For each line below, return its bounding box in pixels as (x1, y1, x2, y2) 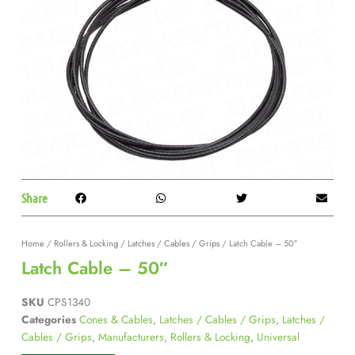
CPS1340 (47, 294, 90, 311)
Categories (21, 311, 76, 328)
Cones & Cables (78, 311, 153, 328)
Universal (256, 329, 300, 345)
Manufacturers (97, 329, 164, 345)
